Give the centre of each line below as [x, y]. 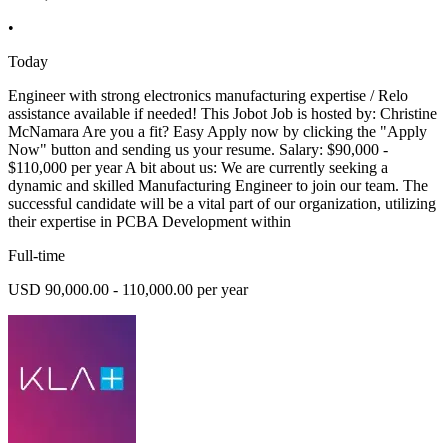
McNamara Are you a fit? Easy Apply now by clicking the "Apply [217, 132]
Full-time [36, 256]
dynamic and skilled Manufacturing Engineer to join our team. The [218, 186]
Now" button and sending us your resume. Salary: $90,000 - [198, 150]
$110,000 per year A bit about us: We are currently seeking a [198, 168]
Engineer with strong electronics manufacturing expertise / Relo [208, 96]
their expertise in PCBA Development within [149, 222]
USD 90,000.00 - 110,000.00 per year [128, 290]
